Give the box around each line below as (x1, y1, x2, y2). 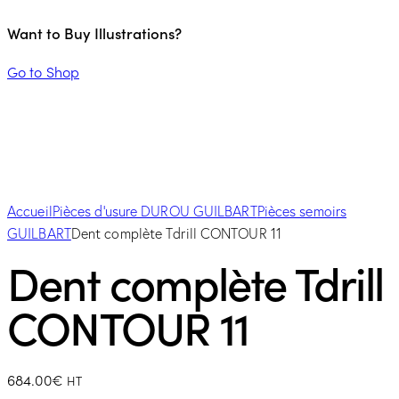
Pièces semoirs (256, 201, 347, 220)
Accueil (7, 201, 53, 220)
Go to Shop (7, 61, 79, 81)
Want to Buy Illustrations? (7, 22, 182, 45)
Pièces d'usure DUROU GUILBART (52, 201, 257, 220)
